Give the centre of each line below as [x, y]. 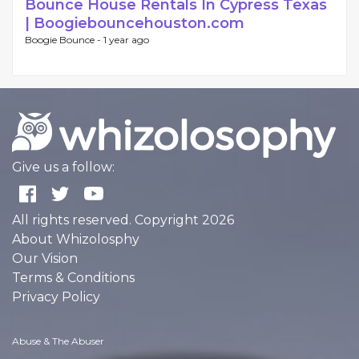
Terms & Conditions [73, 278]
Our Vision [45, 259]
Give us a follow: [63, 167]
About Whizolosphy [76, 240]
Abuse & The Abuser [58, 341]
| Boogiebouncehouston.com [135, 24]
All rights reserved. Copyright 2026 [123, 220]
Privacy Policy [56, 297]
